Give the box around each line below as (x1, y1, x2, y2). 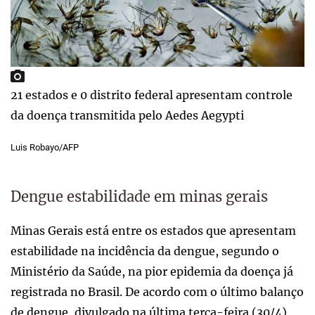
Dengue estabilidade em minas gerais (11, 188, 268, 206)
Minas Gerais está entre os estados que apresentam (11, 224, 296, 238)
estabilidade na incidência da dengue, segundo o (11, 244, 279, 259)
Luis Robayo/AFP (11, 142, 79, 153)
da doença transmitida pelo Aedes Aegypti (11, 108, 244, 123)
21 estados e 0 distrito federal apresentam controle (11, 88, 292, 103)
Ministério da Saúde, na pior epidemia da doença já (11, 264, 293, 279)
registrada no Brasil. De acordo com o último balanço (11, 285, 304, 300)
